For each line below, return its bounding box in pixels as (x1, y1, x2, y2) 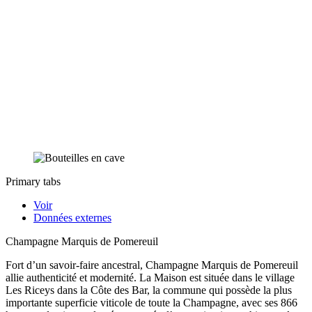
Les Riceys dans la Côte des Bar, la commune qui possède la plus (6, 283, 292, 296)
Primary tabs (6, 175, 61, 187)
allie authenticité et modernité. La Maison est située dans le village (6, 271, 295, 283)
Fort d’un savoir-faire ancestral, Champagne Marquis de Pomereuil (6, 258, 298, 271)
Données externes (33, 211, 111, 224)
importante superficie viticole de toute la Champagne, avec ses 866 (6, 296, 297, 309)
